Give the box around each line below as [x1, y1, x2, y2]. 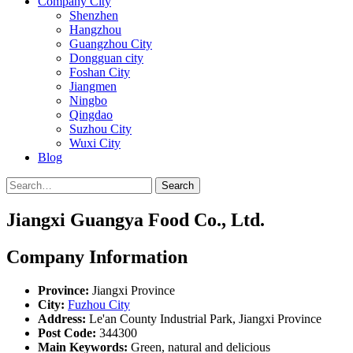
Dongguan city [69, 51, 143, 65]
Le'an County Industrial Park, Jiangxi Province [86, 311, 321, 325]
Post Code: [38, 325, 96, 340]
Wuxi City [69, 136, 121, 150]
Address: [38, 311, 86, 325]
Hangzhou [69, 23, 121, 36]
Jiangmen [69, 80, 117, 93]
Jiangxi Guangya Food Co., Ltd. [6, 209, 265, 230]
